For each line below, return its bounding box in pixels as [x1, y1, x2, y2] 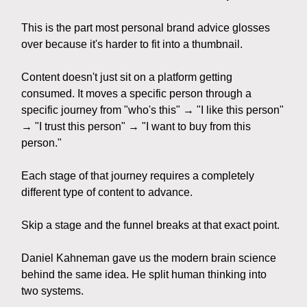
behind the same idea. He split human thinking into [21, 269, 267, 281]
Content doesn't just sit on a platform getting [21, 71, 232, 84]
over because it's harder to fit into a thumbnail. [21, 38, 243, 51]
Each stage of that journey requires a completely [21, 170, 254, 182]
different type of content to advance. [21, 186, 193, 199]
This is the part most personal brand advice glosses [21, 22, 270, 34]
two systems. [21, 285, 84, 297]
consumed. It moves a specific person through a [21, 88, 251, 100]
